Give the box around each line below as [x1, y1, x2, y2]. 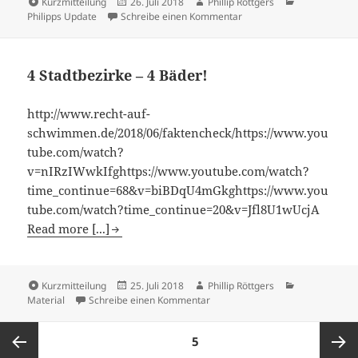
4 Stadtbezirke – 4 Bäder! [27, 65, 209, 85]
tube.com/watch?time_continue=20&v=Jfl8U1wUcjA [27, 201, 320, 217]
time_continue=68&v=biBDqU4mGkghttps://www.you [27, 181, 329, 198]
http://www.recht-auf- [27, 105, 151, 121]
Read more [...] [27, 220, 110, 237]
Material [27, 293, 66, 308]
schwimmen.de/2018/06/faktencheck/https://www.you [27, 124, 329, 141]
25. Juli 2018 [130, 279, 185, 293]
